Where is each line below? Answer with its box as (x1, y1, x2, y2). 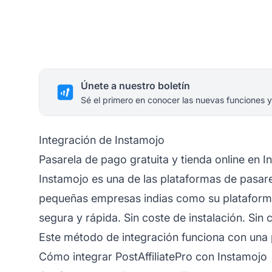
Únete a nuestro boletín (81, 79, 190, 92)
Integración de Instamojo (39, 133, 165, 146)
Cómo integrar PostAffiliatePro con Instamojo (39, 250, 267, 263)
